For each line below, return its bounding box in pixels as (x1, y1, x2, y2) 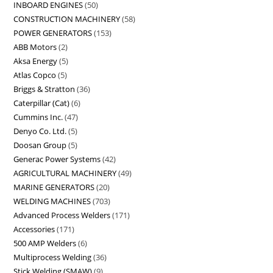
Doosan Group (13, 140, 67, 151)
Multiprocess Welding (13, 252, 92, 263)
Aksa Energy (13, 55, 58, 67)
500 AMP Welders (13, 238, 77, 249)
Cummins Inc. (13, 112, 63, 123)
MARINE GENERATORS (13, 182, 95, 193)
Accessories (13, 224, 55, 235)
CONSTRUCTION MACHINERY (13, 13, 121, 25)
